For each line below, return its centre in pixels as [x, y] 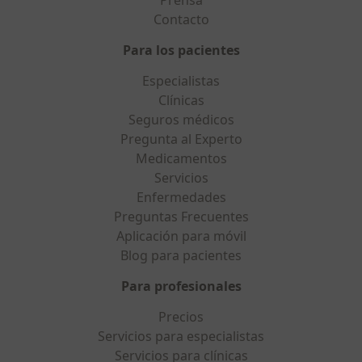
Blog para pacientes [181, 255]
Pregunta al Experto [181, 139]
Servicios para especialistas [181, 336]
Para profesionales [181, 286]
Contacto [181, 19]
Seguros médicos [181, 120]
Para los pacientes [181, 50]
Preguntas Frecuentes [181, 217]
